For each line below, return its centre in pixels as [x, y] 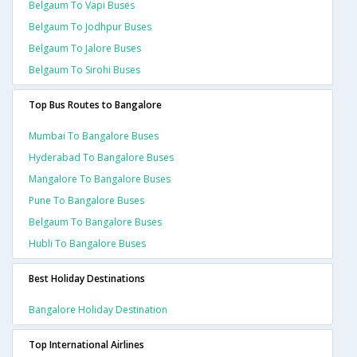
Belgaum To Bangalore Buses [95, 222]
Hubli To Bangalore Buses [87, 244]
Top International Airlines [86, 345]
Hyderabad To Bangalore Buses [101, 158]
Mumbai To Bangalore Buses [94, 136]
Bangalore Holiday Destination [98, 310]
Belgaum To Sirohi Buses [84, 70]
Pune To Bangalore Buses [86, 201]
